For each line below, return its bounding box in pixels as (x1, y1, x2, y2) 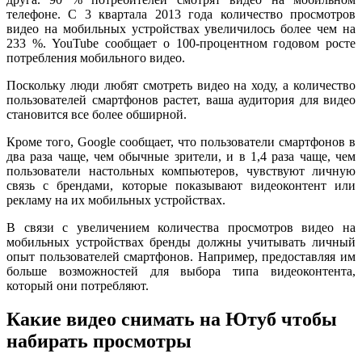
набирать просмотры (6, 330, 192, 352)
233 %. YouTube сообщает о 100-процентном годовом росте (6, 36, 356, 50)
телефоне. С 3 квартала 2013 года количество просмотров (6, 6, 356, 21)
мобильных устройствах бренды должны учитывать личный (6, 234, 356, 249)
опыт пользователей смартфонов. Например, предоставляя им (6, 249, 356, 263)
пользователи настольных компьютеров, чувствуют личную (6, 163, 356, 178)
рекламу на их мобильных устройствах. (6, 192, 225, 207)
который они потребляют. (6, 278, 149, 293)
